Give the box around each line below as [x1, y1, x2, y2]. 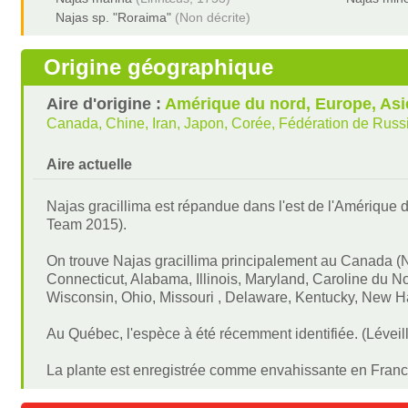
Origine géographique [44, 55, 274, 79]
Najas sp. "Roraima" [56, 10, 172, 25]
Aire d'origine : [46, 95, 166, 113]
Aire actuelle [46, 157, 133, 172]
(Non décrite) [175, 10, 251, 25]
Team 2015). [46, 217, 127, 232]
